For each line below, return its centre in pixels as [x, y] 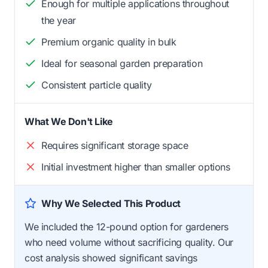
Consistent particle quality [97, 85]
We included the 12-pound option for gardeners [127, 226]
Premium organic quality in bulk [109, 42]
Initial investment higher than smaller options [136, 167]
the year [59, 20]
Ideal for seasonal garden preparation [122, 63]
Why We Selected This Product [111, 203]
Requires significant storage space [115, 145]
